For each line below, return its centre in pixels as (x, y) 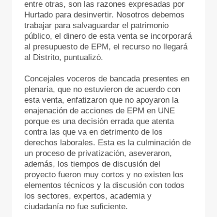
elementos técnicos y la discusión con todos (104, 185)
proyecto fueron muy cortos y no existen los (104, 174)
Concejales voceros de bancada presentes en (107, 78)
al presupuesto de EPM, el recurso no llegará (106, 46)
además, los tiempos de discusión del (92, 164)
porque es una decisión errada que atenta (99, 121)
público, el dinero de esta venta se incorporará (108, 36)
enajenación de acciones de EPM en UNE (100, 110)
